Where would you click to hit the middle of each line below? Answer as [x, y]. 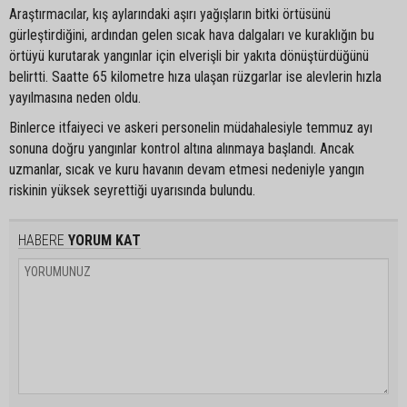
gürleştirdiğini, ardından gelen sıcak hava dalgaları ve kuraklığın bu [192, 35]
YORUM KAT [103, 240]
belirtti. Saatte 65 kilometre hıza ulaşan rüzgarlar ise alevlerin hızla [195, 76]
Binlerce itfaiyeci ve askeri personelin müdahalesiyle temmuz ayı [191, 127]
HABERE [41, 240]
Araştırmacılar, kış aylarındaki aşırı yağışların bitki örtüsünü [170, 14]
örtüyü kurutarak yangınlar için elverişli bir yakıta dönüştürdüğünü [189, 55]
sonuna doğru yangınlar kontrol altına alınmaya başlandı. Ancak [182, 148]
